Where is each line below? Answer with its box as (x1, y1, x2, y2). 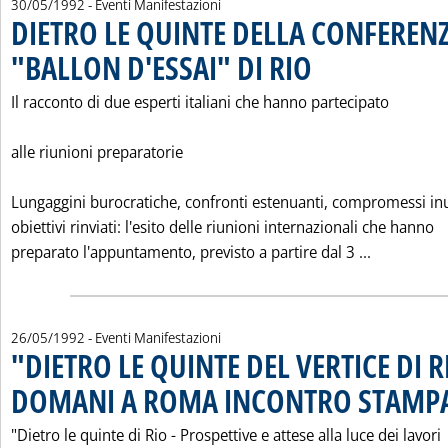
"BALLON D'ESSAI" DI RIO (11, 46, 312, 89)
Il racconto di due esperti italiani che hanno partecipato (11, 91, 389, 113)
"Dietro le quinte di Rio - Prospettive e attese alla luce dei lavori (11, 424, 441, 446)
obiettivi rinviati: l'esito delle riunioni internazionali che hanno (11, 216, 434, 238)
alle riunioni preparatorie (11, 141, 183, 163)
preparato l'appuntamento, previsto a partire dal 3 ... (11, 241, 371, 263)
